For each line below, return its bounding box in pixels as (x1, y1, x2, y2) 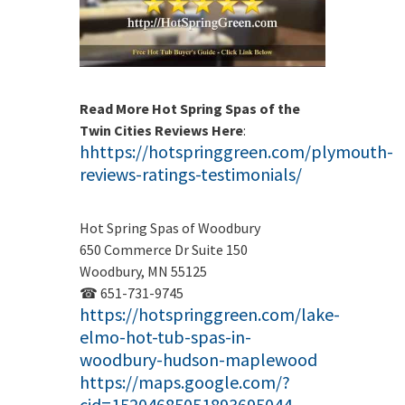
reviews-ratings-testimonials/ (80, 162, 302, 185)
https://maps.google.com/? (80, 370, 290, 393)
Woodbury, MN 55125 (80, 261, 207, 280)
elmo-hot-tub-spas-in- (80, 325, 251, 348)
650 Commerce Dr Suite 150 (80, 240, 248, 259)
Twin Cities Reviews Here (80, 120, 243, 139)
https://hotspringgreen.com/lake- (80, 302, 340, 325)
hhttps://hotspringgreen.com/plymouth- (80, 139, 393, 163)
